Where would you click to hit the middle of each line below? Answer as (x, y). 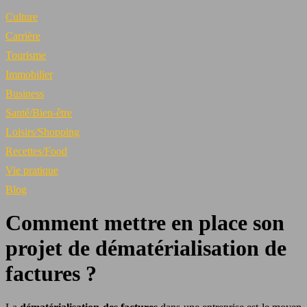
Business (25, 94)
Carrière (23, 36)
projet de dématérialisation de (146, 248)
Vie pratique (32, 170)
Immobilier (29, 74)
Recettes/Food (36, 151)
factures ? (51, 274)
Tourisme (26, 55)
